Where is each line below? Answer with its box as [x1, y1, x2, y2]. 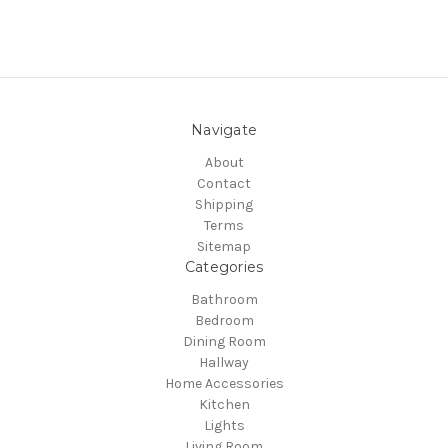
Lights [203, 416, 245, 434]
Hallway [199, 353, 249, 371]
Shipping [195, 195, 253, 213]
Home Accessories [164, 374, 284, 392]
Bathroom [190, 290, 258, 308]
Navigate [191, 120, 257, 139]
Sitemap [197, 237, 251, 255]
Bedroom [194, 311, 254, 329]
